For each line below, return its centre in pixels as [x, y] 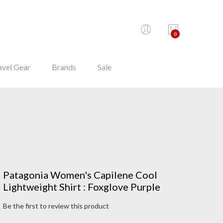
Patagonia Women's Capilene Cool [80, 175]
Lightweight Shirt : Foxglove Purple [82, 187]
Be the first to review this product [56, 206]
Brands [64, 67]
